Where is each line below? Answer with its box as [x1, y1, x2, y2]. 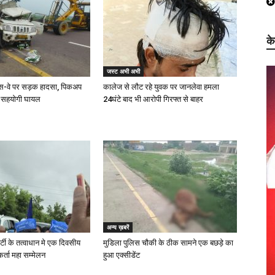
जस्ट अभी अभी [107, 67, 140, 76]
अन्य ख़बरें [107, 223, 129, 231]
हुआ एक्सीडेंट [103, 250, 140, 260]
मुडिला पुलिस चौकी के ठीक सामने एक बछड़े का [103, 238, 233, 247]
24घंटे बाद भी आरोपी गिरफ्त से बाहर [103, 95, 203, 104]
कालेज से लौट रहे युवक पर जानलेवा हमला [103, 82, 219, 91]
